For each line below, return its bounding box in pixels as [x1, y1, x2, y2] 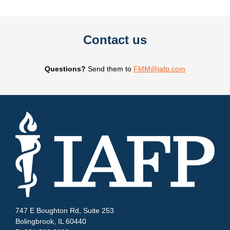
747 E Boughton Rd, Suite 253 [15, 206, 114, 215]
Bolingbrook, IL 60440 [15, 217, 86, 225]
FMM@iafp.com [133, 64, 185, 73]
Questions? [45, 64, 88, 73]
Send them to [88, 64, 133, 73]
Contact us [83, 32, 147, 47]
